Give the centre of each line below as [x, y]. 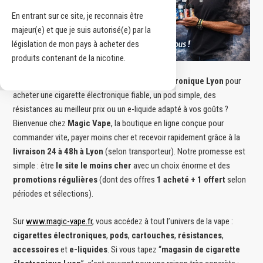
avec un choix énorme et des [181, 166]
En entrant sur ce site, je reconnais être [77, 16]
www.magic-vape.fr [59, 221]
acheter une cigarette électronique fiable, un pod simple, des [115, 95]
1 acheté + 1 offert [191, 180]
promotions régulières [55, 180]
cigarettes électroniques [60, 235]
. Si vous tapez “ [135, 249]
